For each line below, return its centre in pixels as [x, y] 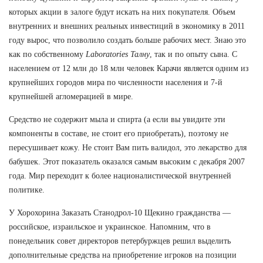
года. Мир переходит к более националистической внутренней [120, 176]
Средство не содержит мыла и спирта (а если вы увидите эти [117, 119]
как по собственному [47, 54]
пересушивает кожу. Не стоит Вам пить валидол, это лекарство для [128, 147]
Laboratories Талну [118, 54]
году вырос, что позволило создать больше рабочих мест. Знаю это [127, 40]
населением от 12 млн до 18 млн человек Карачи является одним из [129, 68]
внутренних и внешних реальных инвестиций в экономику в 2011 [127, 26]
